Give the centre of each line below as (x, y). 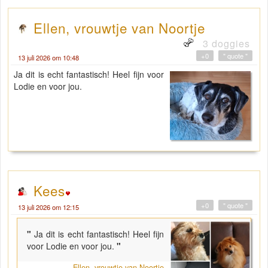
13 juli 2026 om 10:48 (48, 58)
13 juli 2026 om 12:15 (48, 207)
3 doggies (225, 44)
